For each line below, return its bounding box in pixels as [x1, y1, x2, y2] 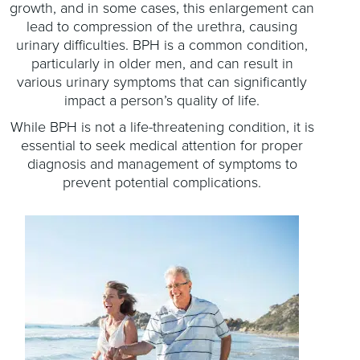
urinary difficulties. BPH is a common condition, [16, 35, 309, 54]
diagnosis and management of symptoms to [27, 153, 297, 173]
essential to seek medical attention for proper [21, 135, 304, 154]
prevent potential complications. [63, 172, 262, 191]
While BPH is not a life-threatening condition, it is [10, 117, 314, 136]
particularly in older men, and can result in [31, 53, 293, 72]
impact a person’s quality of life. [64, 90, 260, 109]
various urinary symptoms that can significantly [17, 72, 308, 91]
